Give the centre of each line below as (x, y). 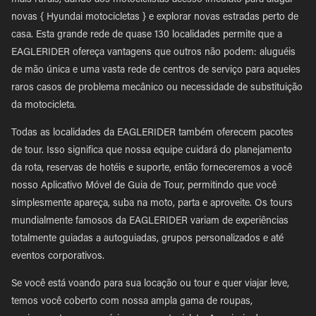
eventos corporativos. (58, 257)
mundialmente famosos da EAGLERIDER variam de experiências (150, 221)
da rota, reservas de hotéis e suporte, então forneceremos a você (152, 169)
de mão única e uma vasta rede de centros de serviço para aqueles (156, 71)
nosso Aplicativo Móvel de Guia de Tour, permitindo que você (144, 186)
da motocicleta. (44, 106)
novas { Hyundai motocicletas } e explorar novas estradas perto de (155, 18)
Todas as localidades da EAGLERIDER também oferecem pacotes (152, 133)
